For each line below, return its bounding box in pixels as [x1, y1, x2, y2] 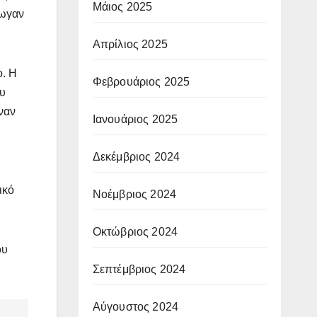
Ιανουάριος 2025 [92, 113, 178, 125]
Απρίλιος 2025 [92, 38, 168, 50]
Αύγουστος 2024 [92, 300, 179, 313]
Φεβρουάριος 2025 [92, 75, 190, 88]
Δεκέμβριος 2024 [92, 150, 180, 163]
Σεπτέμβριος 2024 [92, 263, 186, 275]
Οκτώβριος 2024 [92, 225, 178, 238]
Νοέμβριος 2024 [92, 188, 177, 200]
